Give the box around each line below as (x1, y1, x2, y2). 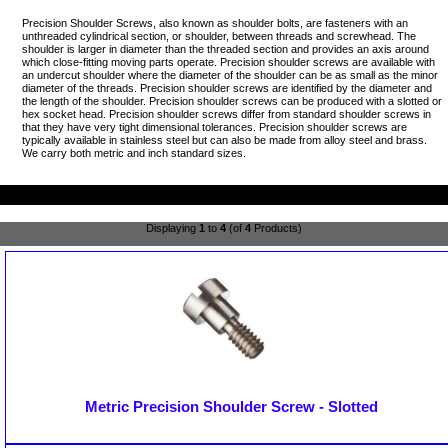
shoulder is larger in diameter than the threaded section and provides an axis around (22, 42, 430, 55)
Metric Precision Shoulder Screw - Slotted (85, 399, 379, 416)
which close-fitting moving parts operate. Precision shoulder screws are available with (22, 55, 436, 68)
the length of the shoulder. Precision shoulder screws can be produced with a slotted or (22, 94, 443, 107)
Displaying (146, 222, 199, 235)
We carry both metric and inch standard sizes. (22, 146, 247, 159)
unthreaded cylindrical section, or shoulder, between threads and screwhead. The (22, 29, 417, 42)
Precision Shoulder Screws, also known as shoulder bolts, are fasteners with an (22, 16, 409, 29)
